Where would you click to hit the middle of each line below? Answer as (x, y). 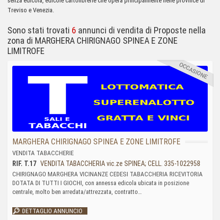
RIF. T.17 (24, 163)
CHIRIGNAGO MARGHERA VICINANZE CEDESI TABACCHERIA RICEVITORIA (108, 174)
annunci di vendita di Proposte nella (141, 30)
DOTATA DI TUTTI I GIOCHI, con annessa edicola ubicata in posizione (101, 183)
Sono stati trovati (40, 30)
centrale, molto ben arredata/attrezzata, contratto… (77, 192)
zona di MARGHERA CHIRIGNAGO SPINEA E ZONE (93, 41)
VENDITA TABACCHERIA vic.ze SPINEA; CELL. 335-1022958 (120, 163)
